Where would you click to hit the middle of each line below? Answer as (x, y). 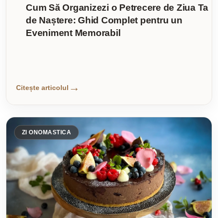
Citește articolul (42, 87)
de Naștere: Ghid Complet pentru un (104, 20)
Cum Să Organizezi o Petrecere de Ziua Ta (117, 8)
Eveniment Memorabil (73, 33)
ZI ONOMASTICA (47, 133)
